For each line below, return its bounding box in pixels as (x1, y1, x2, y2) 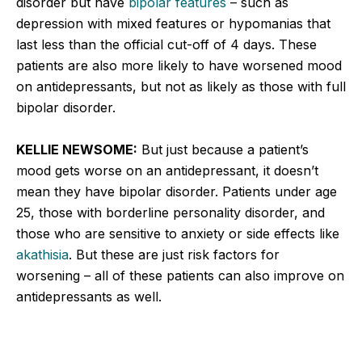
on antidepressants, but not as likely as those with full (16, 78, 346, 95)
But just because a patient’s (137, 141, 309, 158)
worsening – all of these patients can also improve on (16, 267, 344, 284)
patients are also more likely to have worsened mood (16, 57, 342, 74)
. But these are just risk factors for (69, 246, 280, 263)
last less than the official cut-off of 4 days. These (16, 36, 317, 53)
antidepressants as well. (16, 288, 162, 305)
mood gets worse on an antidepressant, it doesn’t (16, 162, 318, 179)
